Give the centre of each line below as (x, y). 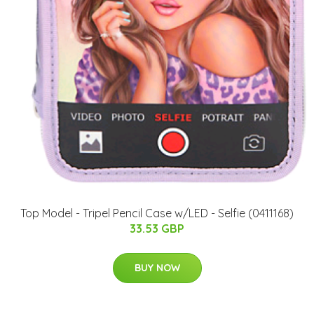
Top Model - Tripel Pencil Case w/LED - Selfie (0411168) (157, 213)
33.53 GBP (157, 228)
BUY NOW (157, 267)
